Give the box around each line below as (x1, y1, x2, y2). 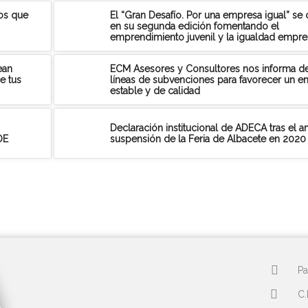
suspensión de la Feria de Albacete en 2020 (110, 133, 306, 144)
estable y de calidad (110, 85, 200, 96)
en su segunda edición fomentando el (110, 20, 279, 32)
